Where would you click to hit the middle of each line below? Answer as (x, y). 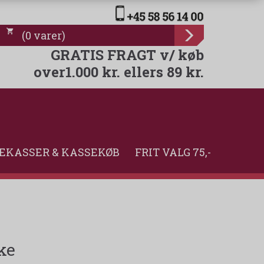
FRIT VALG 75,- (173, 152)
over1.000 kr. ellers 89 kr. (119, 72)
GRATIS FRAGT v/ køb (127, 55)
